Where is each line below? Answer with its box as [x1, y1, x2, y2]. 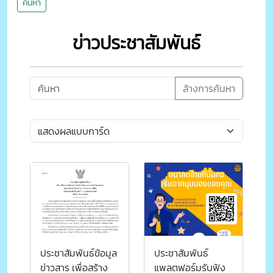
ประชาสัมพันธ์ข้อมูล [40, 246, 117, 261]
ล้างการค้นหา [183, 81, 236, 96]
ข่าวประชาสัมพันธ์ [72, 29, 200, 57]
